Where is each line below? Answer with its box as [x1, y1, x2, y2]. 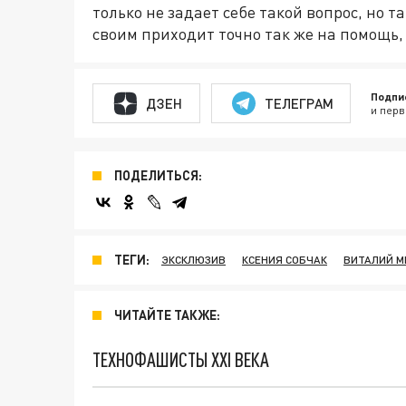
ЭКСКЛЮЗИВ [161, 253, 226, 267]
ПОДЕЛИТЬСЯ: [114, 168, 202, 184]
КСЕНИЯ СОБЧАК [242, 253, 327, 267]
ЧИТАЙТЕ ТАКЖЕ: [114, 307, 220, 324]
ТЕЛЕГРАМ [264, 94, 333, 111]
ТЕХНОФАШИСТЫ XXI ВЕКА [92, 347, 269, 372]
